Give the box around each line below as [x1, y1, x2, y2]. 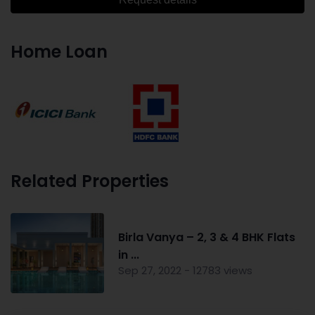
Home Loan [11, 39, 108, 63]
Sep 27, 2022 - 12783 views [117, 262, 252, 278]
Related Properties [11, 169, 169, 193]
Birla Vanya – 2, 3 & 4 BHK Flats [117, 229, 295, 245]
